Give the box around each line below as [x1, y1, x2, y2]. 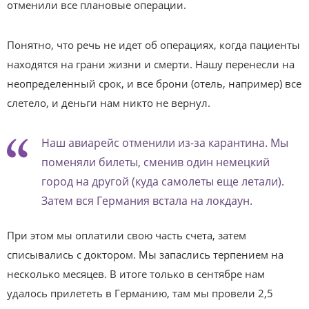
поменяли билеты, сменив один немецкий [41, 154, 270, 170]
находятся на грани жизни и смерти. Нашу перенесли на [7, 57, 295, 71]
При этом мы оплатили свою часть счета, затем [7, 228, 246, 242]
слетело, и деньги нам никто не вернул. [7, 95, 210, 110]
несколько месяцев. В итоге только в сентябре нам [7, 266, 265, 281]
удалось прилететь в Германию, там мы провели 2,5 [7, 286, 273, 300]
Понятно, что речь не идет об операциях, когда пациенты [7, 37, 300, 52]
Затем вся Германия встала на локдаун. [41, 192, 252, 208]
